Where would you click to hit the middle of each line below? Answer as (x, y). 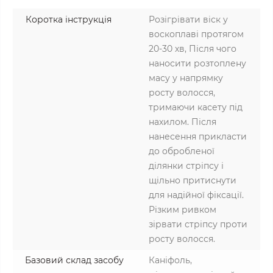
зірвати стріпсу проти (198, 224)
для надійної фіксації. (196, 195)
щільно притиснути (193, 180)
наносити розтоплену (197, 63)
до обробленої (182, 151)
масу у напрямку (186, 78)
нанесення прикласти (198, 136)
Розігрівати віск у (188, 19)
